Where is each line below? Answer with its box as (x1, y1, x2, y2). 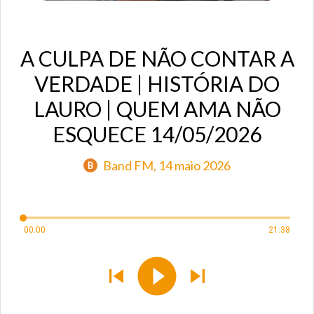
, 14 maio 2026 (153, 158, 231, 174)
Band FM (103, 157, 153, 173)
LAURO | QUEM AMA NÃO (33, 96, 281, 122)
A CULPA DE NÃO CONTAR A (20, 46, 294, 71)
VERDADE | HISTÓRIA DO (34, 71, 280, 97)
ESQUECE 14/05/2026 (53, 121, 261, 147)
